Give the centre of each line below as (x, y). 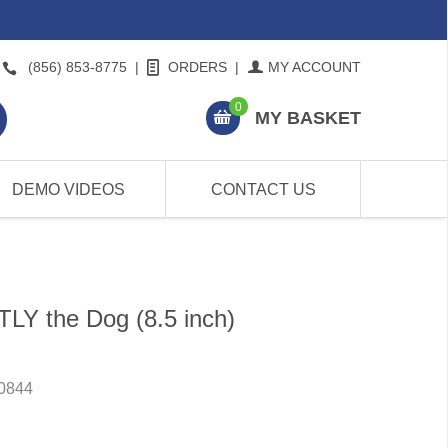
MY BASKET (307, 118)
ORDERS (197, 67)
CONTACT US (263, 189)
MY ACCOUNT (314, 67)
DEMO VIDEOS (68, 189)
